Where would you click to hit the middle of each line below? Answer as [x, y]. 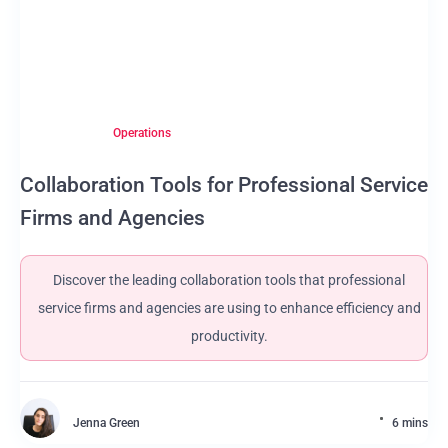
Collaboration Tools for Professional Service [224, 185]
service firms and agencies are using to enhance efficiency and [229, 308]
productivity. [229, 336]
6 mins [410, 423]
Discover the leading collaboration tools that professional [229, 280]
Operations [142, 133]
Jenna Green [106, 423]
